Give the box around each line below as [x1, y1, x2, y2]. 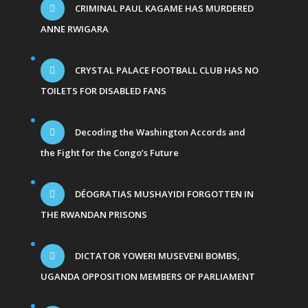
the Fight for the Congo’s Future [40, 146, 179, 159]
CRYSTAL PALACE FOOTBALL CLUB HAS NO [72, 64, 258, 77]
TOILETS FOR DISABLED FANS [40, 85, 166, 98]
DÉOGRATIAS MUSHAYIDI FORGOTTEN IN [72, 188, 254, 201]
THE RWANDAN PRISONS [40, 208, 147, 221]
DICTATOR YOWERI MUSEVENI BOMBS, [72, 250, 240, 263]
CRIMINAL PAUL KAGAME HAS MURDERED [72, 2, 254, 15]
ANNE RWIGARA [40, 23, 109, 36]
